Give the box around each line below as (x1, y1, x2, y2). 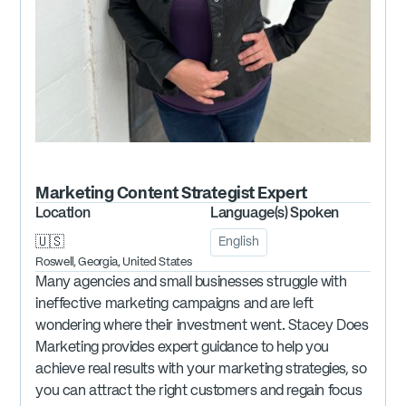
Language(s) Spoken (210, 207, 339, 222)
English (218, 236, 259, 249)
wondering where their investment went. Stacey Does (35, 319, 369, 334)
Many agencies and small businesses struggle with (35, 275, 347, 291)
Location (35, 207, 91, 222)
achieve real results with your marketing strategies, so (35, 362, 367, 378)
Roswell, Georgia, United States (35, 256, 192, 269)
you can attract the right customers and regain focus (35, 384, 362, 400)
